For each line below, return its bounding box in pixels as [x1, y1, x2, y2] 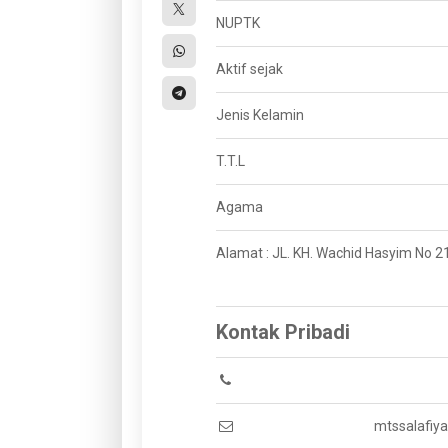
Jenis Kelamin [216, 107, 304, 123]
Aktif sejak [216, 61, 283, 77]
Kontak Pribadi [216, 320, 350, 344]
